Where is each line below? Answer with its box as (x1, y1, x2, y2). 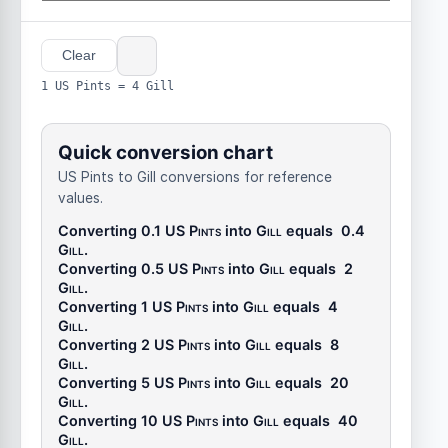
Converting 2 (58, 336, 154, 354)
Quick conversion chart (58, 141, 273, 165)
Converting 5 (58, 374, 154, 392)
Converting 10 (58, 412, 162, 430)
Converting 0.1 (58, 222, 165, 240)
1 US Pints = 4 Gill (41, 77, 174, 93)
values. (58, 190, 103, 207)
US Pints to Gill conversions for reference (58, 169, 332, 186)
